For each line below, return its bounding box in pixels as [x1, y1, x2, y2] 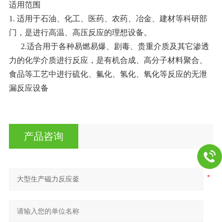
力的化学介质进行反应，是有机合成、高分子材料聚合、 [8, 56, 207, 65]
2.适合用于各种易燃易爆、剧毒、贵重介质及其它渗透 [8, 42, 209, 51]
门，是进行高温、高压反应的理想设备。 [8, 28, 152, 37]
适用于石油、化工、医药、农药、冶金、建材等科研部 [16, 14, 207, 23]
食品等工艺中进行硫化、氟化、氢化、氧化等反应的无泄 [8, 70, 207, 79]
